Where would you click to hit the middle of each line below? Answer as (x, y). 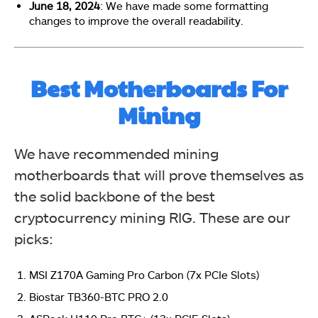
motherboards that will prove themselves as (159, 175)
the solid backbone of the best (115, 196)
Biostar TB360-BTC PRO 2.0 (99, 297)
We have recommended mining (116, 153)
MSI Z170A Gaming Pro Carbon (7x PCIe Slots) (144, 275)
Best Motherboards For (159, 88)
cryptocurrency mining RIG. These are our (152, 217)
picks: (34, 238)
